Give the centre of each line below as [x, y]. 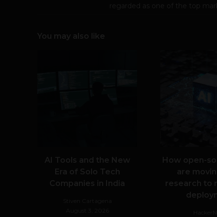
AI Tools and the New [87, 160]
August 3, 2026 [87, 210]
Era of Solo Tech [87, 171]
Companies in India [87, 183]
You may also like [71, 36]
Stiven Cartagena [87, 201]
